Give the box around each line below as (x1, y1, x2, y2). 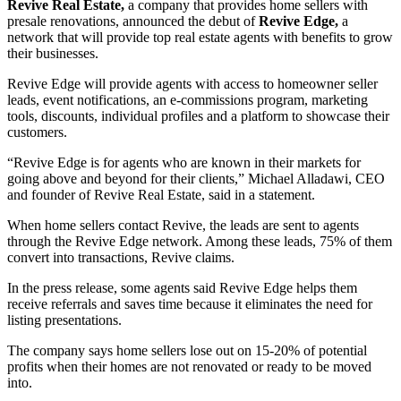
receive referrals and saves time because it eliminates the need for (7, 295, 372, 311)
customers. (7, 124, 67, 140)
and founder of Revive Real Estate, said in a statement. (7, 186, 315, 202)
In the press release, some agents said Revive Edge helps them (7, 279, 357, 295)
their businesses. (7, 45, 98, 61)
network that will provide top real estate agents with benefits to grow (7, 29, 393, 45)
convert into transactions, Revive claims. (7, 249, 238, 265)
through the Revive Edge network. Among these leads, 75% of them (7, 233, 392, 249)
